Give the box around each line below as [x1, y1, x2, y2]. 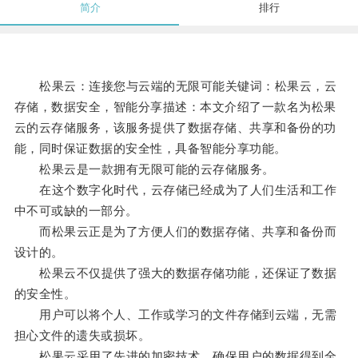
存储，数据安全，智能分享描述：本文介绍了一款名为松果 [14, 100, 336, 114]
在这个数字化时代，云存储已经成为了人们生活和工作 [14, 183, 337, 197]
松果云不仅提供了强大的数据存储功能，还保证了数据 [14, 266, 337, 280]
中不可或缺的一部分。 [14, 204, 138, 218]
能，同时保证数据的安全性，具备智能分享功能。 [14, 141, 287, 156]
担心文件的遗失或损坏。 [14, 328, 151, 343]
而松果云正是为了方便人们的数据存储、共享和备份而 [14, 225, 337, 239]
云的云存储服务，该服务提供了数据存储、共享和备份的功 [14, 121, 336, 135]
